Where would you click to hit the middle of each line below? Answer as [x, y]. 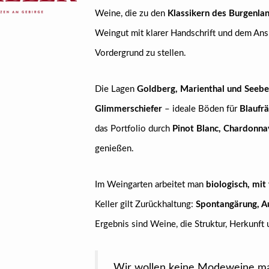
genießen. [114, 149]
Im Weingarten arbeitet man [150, 185]
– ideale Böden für [201, 109]
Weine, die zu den [131, 14]
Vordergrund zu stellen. [140, 53]
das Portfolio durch [133, 129]
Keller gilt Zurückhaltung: [145, 204]
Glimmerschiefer [128, 109]
